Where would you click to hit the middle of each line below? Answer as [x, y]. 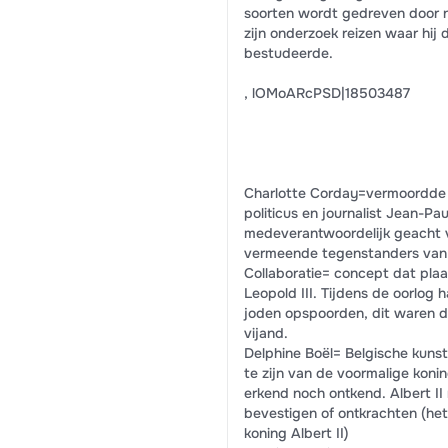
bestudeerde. [288, 53]
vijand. [265, 333]
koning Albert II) [296, 433]
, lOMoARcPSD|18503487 [326, 93]
